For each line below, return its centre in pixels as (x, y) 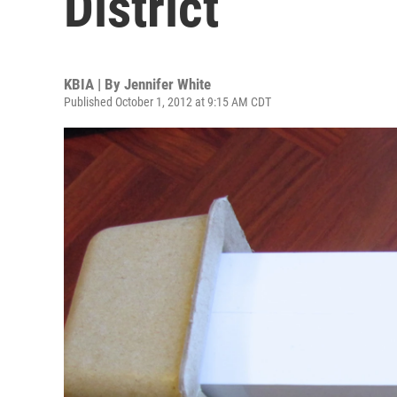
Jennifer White (167, 84)
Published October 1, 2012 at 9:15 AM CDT (167, 102)
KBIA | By (94, 84)
